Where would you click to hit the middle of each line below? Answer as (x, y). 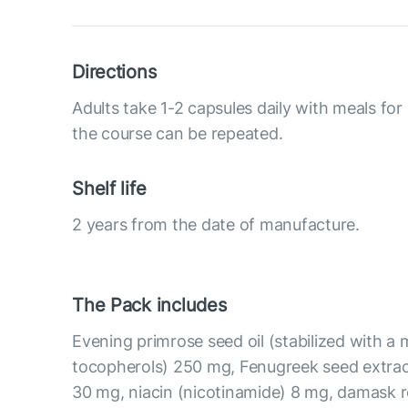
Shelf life (109, 188)
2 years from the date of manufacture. (216, 224)
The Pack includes (149, 305)
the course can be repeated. (178, 133)
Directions (114, 71)
